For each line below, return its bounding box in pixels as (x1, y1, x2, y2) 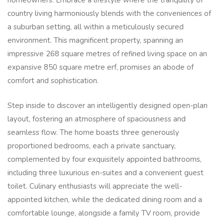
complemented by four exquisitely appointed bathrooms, (7, 154, 202, 164)
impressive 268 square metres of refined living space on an (7, 49, 207, 59)
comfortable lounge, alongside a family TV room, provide (7, 208, 200, 218)
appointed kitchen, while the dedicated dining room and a (7, 194, 202, 205)
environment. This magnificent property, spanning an (7, 35, 183, 46)
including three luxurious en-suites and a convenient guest (7, 167, 204, 178)
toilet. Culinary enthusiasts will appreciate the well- (7, 181, 182, 191)
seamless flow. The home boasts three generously (7, 127, 179, 137)
